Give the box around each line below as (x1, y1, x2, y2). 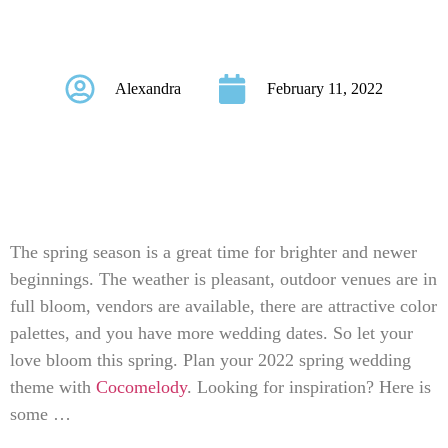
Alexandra (115, 79, 181, 97)
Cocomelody (96, 376, 187, 397)
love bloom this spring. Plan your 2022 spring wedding (10, 349, 411, 370)
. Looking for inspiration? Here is (187, 376, 431, 397)
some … (10, 403, 71, 424)
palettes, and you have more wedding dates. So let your (10, 322, 413, 343)
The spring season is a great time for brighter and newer (10, 241, 417, 262)
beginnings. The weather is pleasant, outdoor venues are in (10, 268, 437, 289)
